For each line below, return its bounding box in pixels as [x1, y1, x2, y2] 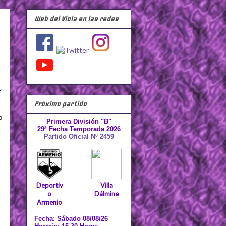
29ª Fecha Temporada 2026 [37, 125, 121, 133]
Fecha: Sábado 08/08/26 [34, 215, 108, 223]
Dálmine [94, 190, 119, 198]
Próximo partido [34, 100, 87, 109]
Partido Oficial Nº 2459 [43, 133, 114, 141]
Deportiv [36, 181, 63, 190]
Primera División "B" [46, 118, 111, 126]
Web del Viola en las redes [34, 14, 119, 23]
